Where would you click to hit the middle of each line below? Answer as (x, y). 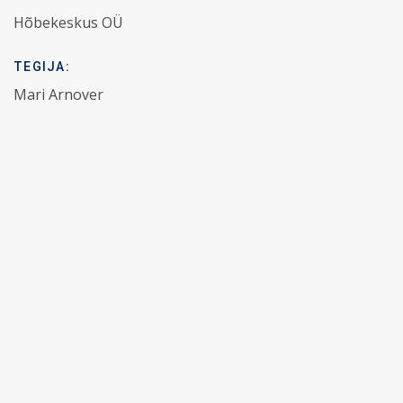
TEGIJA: (42, 67)
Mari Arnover (59, 94)
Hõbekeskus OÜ (69, 22)
